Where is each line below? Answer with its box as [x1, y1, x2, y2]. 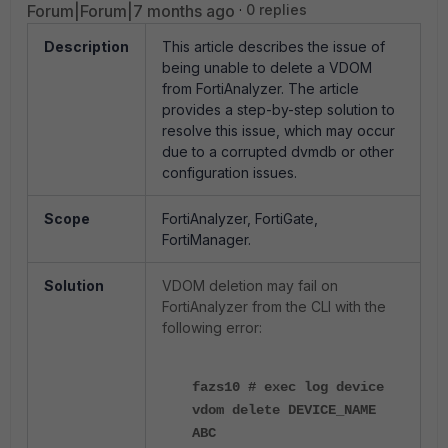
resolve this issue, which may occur [162, 122, 395, 139]
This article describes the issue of [162, 38, 385, 55]
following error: [162, 319, 262, 336]
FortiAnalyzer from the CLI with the [162, 298, 386, 315]
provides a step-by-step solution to [162, 101, 395, 118]
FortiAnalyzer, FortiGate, [162, 210, 318, 227]
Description [44, 38, 129, 55]
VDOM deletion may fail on [162, 277, 338, 294]
